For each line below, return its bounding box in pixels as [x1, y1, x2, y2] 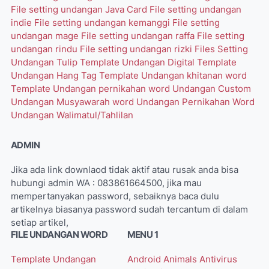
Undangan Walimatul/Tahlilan [11, 109, 133, 121]
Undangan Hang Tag [11, 70, 99, 81]
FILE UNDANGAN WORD [11, 229, 108, 240]
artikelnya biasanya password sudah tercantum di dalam [11, 204, 248, 215]
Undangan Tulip [11, 56, 80, 68]
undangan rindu [11, 43, 80, 55]
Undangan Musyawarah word [11, 96, 136, 107]
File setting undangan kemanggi [34, 17, 172, 28]
